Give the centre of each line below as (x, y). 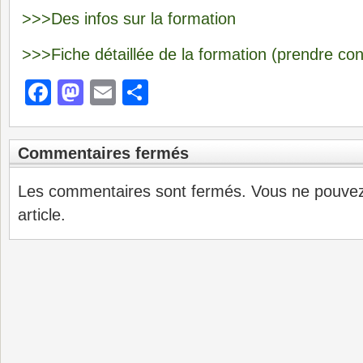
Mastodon (141, 92)
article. (42, 215)
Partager (199, 92)
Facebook (109, 92)
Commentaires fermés (103, 153)
